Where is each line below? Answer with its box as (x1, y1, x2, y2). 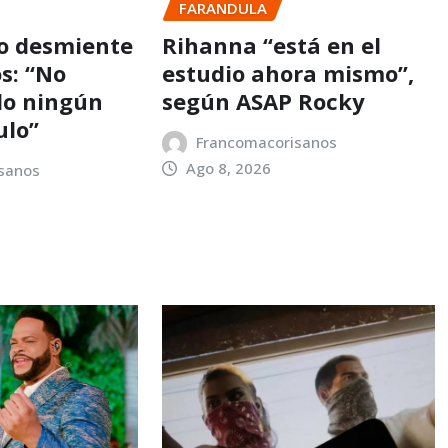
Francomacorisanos (196, 132, 338, 153)
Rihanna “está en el (161, 30, 381, 61)
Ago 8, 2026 (186, 158, 272, 179)
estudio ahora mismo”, (161, 58, 414, 89)
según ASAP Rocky (161, 86, 365, 117)
